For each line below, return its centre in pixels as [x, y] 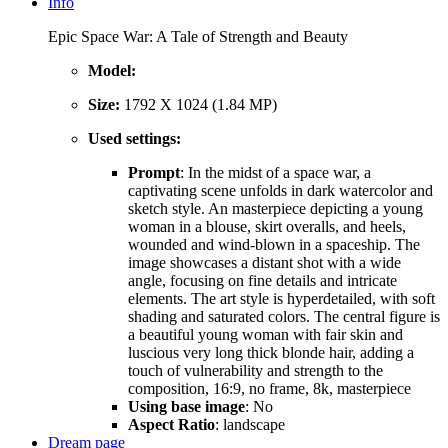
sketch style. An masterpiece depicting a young [275, 209]
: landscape [250, 425]
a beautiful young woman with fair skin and [265, 335]
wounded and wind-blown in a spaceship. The [274, 245]
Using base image [186, 407]
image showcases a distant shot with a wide [264, 263]
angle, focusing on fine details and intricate [262, 281]
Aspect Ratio [171, 425]
